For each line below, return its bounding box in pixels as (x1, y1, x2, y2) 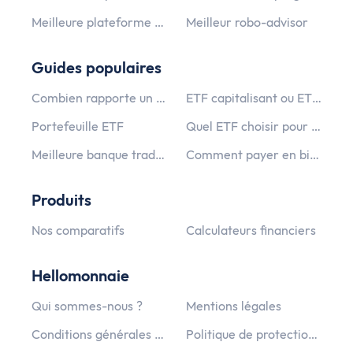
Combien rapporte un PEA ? (156, 89, 165, 106)
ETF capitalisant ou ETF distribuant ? (312, 89, 321, 106)
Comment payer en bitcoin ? (310, 146, 319, 162)
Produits (32, 189, 91, 210)
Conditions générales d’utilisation (154, 325, 164, 342)
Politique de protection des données (308, 325, 318, 342)
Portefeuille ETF (32, 117, 124, 134)
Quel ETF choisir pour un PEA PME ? (311, 117, 321, 134)
